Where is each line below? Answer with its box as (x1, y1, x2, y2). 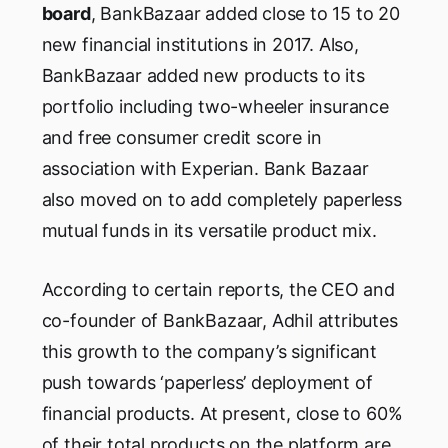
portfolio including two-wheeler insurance (41, 96, 389, 118)
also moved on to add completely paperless (41, 189, 402, 211)
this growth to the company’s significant (41, 341, 378, 363)
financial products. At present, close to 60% (41, 403, 403, 425)
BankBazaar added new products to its (41, 65, 365, 87)
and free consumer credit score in (41, 127, 322, 149)
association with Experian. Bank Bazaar (41, 158, 369, 180)
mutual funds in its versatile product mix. (41, 220, 377, 242)
